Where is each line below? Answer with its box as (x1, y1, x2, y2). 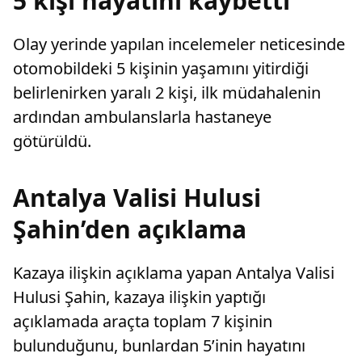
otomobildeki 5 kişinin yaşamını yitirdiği (13, 57, 309, 80)
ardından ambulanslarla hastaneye (13, 106, 271, 128)
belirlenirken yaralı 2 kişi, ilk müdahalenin (13, 82, 321, 104)
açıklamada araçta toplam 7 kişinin (13, 310, 272, 333)
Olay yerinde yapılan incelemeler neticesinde (13, 33, 345, 56)
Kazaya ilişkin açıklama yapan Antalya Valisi (13, 262, 335, 284)
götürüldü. (13, 130, 91, 153)
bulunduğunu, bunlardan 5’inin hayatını (13, 335, 305, 357)
